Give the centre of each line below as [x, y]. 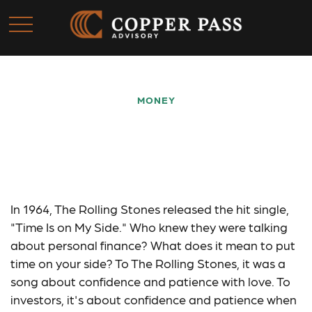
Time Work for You [156, 169]
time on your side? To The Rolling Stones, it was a [148, 263]
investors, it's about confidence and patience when [154, 299]
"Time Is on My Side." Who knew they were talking [149, 227]
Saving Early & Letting [156, 136]
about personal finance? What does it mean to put [153, 245]
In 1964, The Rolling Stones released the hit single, [150, 209]
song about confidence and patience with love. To [150, 281]
